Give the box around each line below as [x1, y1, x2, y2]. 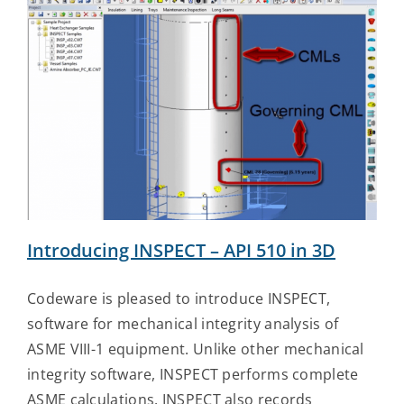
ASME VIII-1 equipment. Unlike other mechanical [27, 338, 364, 359]
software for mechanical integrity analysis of [27, 313, 339, 334]
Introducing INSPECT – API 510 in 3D [27, 237, 335, 262]
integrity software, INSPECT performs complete [27, 363, 359, 384]
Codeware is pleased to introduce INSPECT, [27, 288, 331, 308]
